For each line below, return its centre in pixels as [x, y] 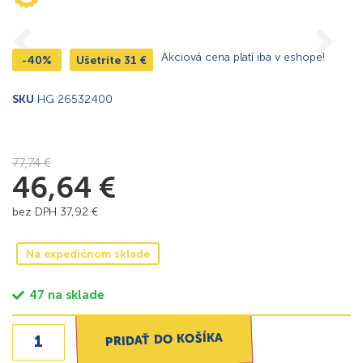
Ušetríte [100, 61]
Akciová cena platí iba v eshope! [243, 58]
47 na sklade [67, 295]
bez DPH [36, 212]
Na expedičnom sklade [88, 254]
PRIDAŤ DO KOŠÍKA [164, 340]
